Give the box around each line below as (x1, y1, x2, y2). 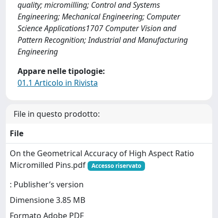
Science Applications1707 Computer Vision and (18, 23, 176, 34)
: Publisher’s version (10, 179, 84, 190)
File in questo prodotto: (14, 109, 100, 119)
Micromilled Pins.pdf (10, 160, 88, 170)
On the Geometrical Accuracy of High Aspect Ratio (10, 148, 194, 159)
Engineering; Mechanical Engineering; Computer (18, 11, 180, 22)
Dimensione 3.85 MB (10, 195, 85, 206)
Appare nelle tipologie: (18, 66, 105, 76)
